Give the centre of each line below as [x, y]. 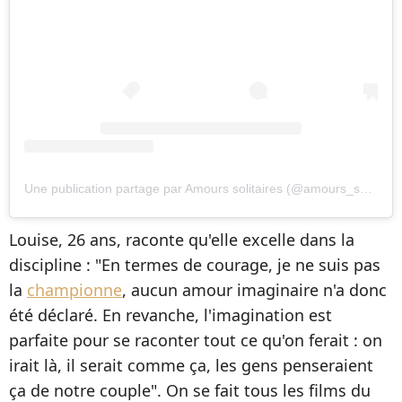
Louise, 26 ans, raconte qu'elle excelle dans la [182, 239]
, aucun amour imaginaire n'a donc [254, 289]
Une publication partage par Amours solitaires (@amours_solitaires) [366, 188]
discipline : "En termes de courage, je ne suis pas [195, 264]
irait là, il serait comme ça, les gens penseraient [191, 365]
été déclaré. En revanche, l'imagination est [170, 315]
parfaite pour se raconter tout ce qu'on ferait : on [196, 340]
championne [74, 289]
